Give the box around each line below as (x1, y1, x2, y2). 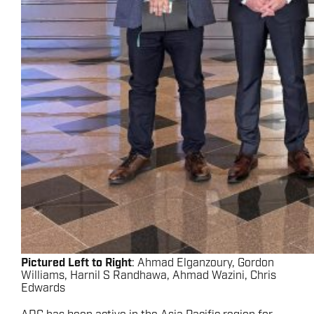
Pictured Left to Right (21, 256, 132, 271)
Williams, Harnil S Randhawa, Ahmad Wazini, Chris (21, 268, 276, 283)
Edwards (21, 281, 65, 296)
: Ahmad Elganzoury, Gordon (132, 256, 274, 271)
